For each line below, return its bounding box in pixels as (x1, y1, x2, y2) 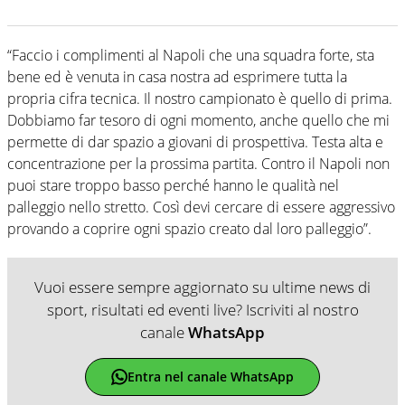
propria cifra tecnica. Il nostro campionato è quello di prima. (7, 88, 392, 108)
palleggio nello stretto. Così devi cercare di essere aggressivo (7, 196, 395, 217)
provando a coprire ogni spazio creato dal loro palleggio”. (7, 218, 372, 239)
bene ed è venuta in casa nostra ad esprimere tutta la (7, 66, 347, 87)
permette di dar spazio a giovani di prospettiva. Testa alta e (7, 131, 383, 152)
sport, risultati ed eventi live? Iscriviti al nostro (46, 298, 359, 320)
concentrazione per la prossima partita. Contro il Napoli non (7, 153, 390, 174)
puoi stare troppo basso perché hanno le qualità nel (7, 174, 339, 195)
